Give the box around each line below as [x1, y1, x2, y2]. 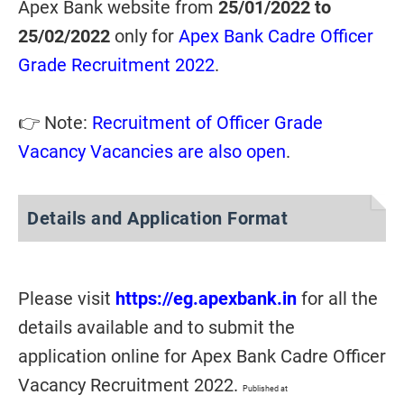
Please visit [18, 288, 115, 310]
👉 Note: [18, 112, 92, 134]
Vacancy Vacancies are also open [18, 141, 286, 163]
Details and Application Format [27, 207, 288, 230]
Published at [243, 384, 288, 394]
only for [110, 25, 179, 48]
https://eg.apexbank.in [115, 288, 297, 310]
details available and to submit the [18, 317, 295, 339]
